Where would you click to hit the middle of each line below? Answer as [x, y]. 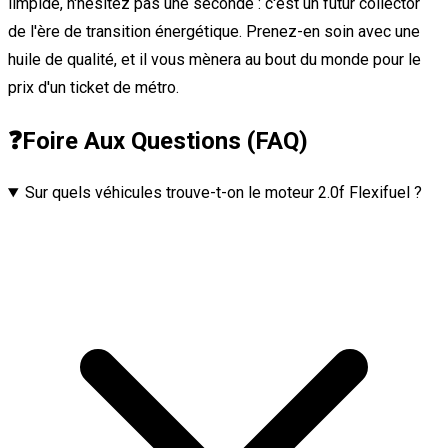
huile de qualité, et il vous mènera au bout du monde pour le [214, 60]
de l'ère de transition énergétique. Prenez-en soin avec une [214, 32]
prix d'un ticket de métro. [93, 88]
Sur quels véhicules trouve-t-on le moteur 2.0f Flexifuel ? [223, 193]
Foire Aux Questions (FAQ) [165, 141]
